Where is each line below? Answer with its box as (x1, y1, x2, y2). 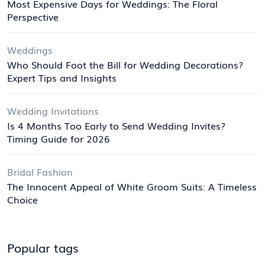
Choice (7, 192, 38, 206)
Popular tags (7, 238, 79, 256)
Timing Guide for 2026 (7, 131, 110, 146)
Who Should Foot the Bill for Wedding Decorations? (7, 57, 243, 72)
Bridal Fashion (7, 164, 73, 179)
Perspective (7, 9, 59, 24)
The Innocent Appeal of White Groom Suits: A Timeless (7, 179, 257, 193)
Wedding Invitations (7, 104, 99, 118)
